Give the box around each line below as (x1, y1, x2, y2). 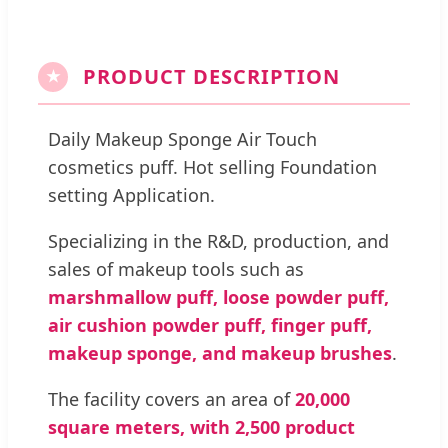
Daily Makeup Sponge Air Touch (48, 126, 317, 151)
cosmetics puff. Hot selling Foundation (48, 154, 377, 179)
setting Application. (48, 182, 215, 207)
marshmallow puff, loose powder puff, (48, 284, 389, 309)
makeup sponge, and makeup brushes (48, 340, 392, 365)
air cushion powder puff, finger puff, (48, 312, 372, 337)
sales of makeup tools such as (48, 256, 304, 281)
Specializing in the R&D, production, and (48, 228, 389, 253)
